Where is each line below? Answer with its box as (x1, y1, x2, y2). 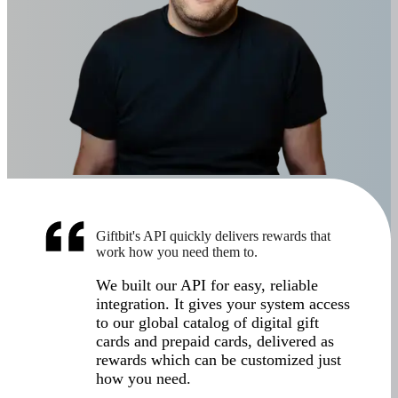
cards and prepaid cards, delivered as (96, 331, 334, 350)
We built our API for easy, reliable (96, 275, 318, 294)
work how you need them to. (96, 243, 258, 259)
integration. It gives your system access (96, 294, 350, 313)
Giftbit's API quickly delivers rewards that (96, 227, 330, 243)
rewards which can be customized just (96, 350, 341, 369)
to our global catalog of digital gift (96, 313, 319, 331)
